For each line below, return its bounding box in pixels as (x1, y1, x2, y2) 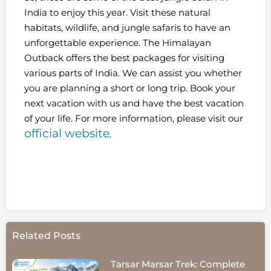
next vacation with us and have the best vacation (24, 97, 244, 109)
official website (24, 126, 109, 140)
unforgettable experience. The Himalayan (24, 36, 211, 48)
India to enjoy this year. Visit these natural (24, 6, 211, 18)
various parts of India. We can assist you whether (24, 67, 242, 79)
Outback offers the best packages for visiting (24, 51, 224, 64)
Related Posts (12, 230, 80, 242)
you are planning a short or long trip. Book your (24, 82, 235, 94)
